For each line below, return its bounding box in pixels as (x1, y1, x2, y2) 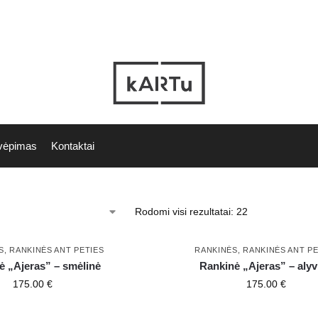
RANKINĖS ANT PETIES (9, 246, 104, 255)
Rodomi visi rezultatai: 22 (135, 206, 248, 218)
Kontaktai (51, 140, 95, 153)
